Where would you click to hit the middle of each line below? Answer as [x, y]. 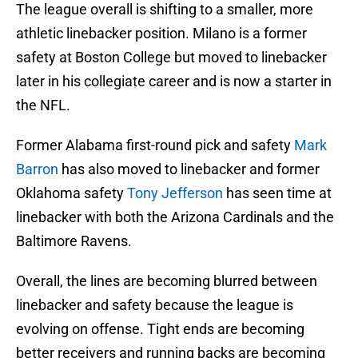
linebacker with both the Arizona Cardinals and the [175, 217]
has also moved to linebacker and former [189, 169]
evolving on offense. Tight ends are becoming [160, 329]
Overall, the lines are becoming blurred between [167, 281]
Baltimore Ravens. [74, 241]
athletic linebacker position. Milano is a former [161, 34]
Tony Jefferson [175, 193]
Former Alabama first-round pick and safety [155, 145]
